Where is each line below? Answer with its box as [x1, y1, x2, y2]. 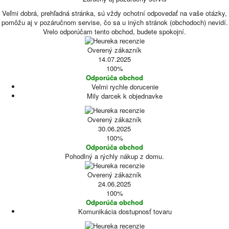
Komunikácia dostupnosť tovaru [78, 207, 172, 216]
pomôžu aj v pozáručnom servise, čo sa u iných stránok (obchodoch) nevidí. [1, 17, 228, 27]
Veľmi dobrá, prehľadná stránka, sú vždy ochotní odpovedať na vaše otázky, [2, 8, 227, 18]
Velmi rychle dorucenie [91, 82, 158, 91]
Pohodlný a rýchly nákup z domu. [65, 151, 164, 161]
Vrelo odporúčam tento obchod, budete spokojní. [43, 27, 186, 36]
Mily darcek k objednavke [87, 91, 163, 101]
